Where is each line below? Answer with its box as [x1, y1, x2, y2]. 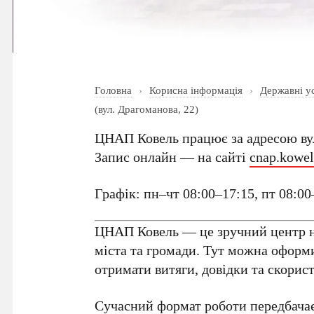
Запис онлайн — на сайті [95, 147, 250, 167]
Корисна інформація [149, 83, 243, 97]
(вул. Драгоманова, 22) [95, 102, 199, 116]
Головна [95, 83, 132, 97]
